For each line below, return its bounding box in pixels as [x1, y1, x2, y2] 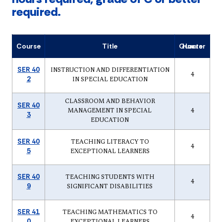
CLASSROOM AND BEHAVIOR [64, 98, 155, 105]
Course [16, 41, 41, 51]
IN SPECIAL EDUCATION [72, 76, 148, 83]
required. [12, 3, 61, 19]
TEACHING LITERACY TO [70, 139, 149, 145]
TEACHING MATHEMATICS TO [62, 209, 158, 216]
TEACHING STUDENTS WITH [65, 174, 155, 180]
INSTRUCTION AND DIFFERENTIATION [50, 67, 169, 73]
